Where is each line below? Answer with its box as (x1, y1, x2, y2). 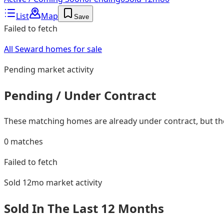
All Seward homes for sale (4, 43, 102, 54)
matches (8, 135, 43, 147)
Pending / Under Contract (4, 86, 156, 103)
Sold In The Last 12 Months (4, 199, 164, 216)
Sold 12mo (4, 176, 44, 188)
